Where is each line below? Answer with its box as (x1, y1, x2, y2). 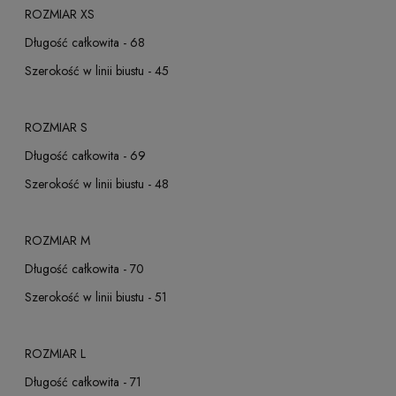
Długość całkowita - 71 (25, 373, 141, 392)
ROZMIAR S (25, 118, 88, 137)
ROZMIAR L (25, 345, 86, 363)
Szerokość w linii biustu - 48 (25, 175, 169, 194)
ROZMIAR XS (25, 5, 95, 24)
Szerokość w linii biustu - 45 (25, 62, 169, 80)
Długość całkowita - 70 (25, 260, 144, 278)
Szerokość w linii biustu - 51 (25, 288, 167, 307)
